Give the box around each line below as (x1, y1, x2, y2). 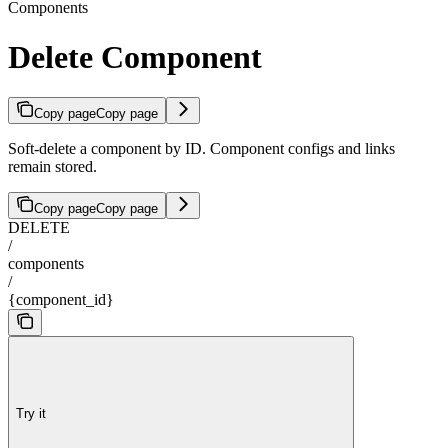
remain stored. (8, 158, 97, 176)
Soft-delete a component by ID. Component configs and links (8, 140, 395, 158)
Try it (16, 405, 46, 421)
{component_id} (8, 291, 114, 309)
